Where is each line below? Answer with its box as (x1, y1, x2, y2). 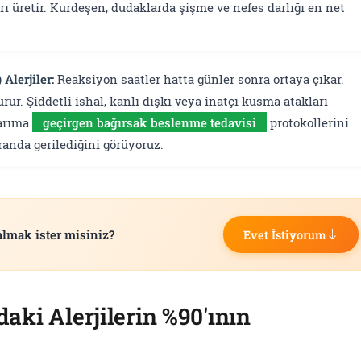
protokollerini (266, 114, 349, 131)
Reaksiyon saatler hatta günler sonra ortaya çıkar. (54, 71, 345, 88)
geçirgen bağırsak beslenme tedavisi (42, 114, 256, 131)
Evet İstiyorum (243, 226, 327, 243)
